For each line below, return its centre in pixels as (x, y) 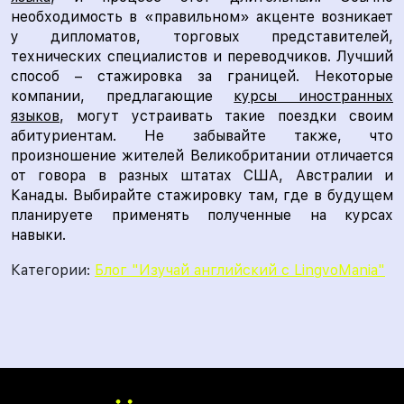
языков (35, 116)
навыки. (38, 235)
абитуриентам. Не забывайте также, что (202, 136)
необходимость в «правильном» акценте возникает (202, 17)
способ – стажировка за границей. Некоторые (202, 76)
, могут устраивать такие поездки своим (226, 116)
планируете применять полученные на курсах (202, 215)
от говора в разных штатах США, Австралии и (202, 175)
